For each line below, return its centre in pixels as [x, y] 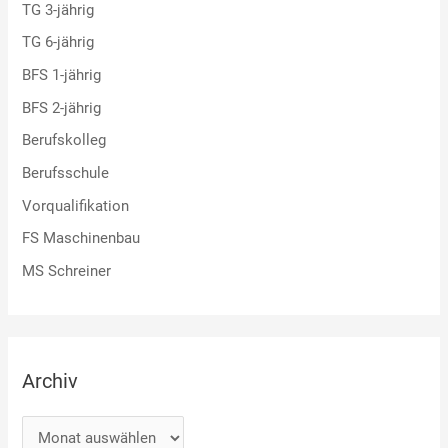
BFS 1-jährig [62, 75]
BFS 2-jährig [62, 107]
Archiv [50, 381]
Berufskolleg [64, 140]
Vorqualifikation [76, 205]
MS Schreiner [67, 270]
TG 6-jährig [58, 42]
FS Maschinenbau [81, 238]
